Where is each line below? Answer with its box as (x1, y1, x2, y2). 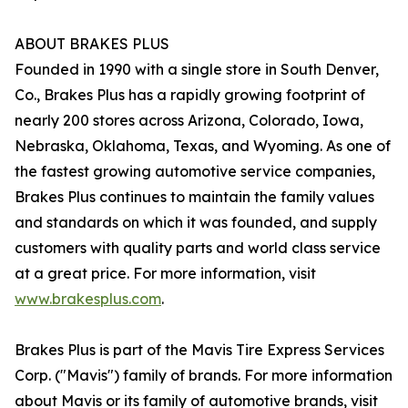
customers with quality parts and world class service (15, 239, 381, 258)
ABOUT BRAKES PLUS (15, 35, 169, 54)
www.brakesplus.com (15, 290, 161, 309)
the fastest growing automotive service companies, (15, 162, 375, 181)
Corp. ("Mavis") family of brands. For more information (15, 366, 393, 385)
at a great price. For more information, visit (15, 264, 316, 283)
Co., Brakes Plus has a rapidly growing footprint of (15, 86, 365, 105)
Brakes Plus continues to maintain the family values (15, 188, 374, 207)
